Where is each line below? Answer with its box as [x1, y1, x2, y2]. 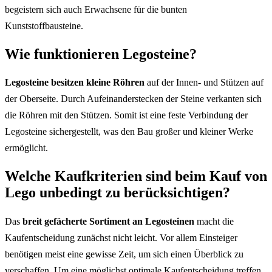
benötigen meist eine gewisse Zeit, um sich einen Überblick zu [5, 249, 243, 260]
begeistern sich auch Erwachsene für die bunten [5, 4, 187, 15]
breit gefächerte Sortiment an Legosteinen [22, 216, 194, 227]
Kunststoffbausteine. [5, 20, 83, 31]
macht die [194, 216, 234, 227]
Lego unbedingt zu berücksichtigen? [5, 185, 230, 201]
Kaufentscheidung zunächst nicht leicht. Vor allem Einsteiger [5, 233, 237, 243]
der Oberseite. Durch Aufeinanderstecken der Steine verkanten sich [5, 93, 262, 104]
